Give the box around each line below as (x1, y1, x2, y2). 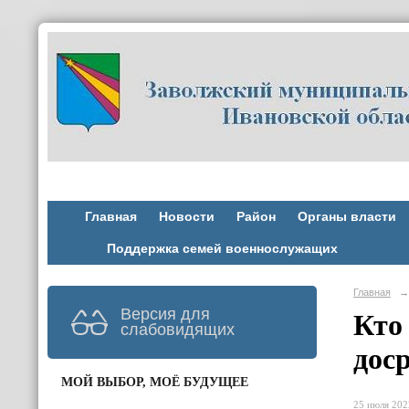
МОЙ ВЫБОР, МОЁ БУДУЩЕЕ (61, 374, 248, 389)
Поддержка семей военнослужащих (106, 242, 338, 256)
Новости (158, 210, 215, 224)
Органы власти (297, 210, 396, 224)
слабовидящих (121, 320, 235, 339)
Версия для (121, 304, 210, 323)
